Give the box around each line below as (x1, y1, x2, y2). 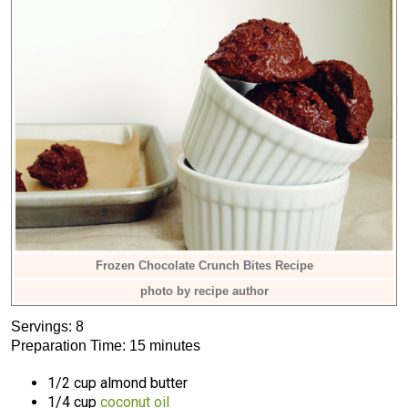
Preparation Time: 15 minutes (11, 338, 200, 353)
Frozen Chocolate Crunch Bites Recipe (95, 259, 313, 272)
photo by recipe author (139, 284, 269, 298)
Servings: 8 (11, 319, 84, 334)
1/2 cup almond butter (47, 374, 188, 392)
